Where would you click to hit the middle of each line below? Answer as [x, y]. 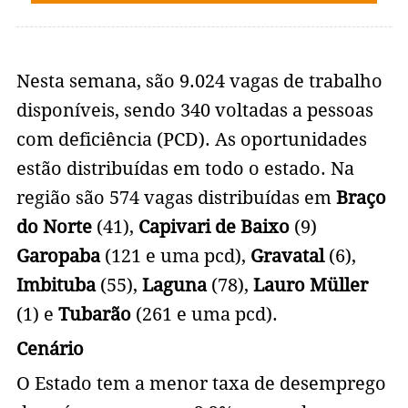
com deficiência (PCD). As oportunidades [191, 140]
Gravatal [285, 256]
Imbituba [56, 286]
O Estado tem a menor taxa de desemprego [201, 384]
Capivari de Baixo [214, 227]
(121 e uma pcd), [173, 256]
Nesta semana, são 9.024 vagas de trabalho [199, 82]
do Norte [54, 227]
